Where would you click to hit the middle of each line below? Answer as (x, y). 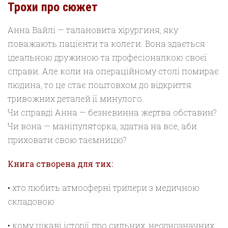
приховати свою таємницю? (67, 139)
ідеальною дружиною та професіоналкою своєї (107, 57)
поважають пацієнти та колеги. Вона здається (106, 43)
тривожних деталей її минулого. (76, 98)
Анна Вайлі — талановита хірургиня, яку (93, 30)
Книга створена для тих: (60, 163)
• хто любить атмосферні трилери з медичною (104, 187)
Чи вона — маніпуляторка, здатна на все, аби (102, 126)
